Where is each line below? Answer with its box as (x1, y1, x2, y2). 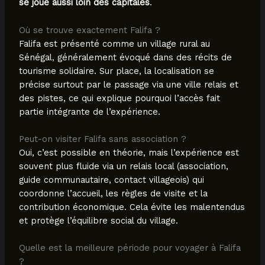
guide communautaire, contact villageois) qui (18, 174, 204, 186)
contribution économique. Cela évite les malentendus (18, 202, 245, 213)
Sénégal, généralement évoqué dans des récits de (18, 51, 232, 63)
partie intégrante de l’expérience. (18, 106, 160, 117)
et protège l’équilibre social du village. (18, 215, 178, 227)
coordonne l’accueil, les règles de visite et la (18, 188, 208, 199)
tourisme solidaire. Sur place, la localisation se (18, 65, 214, 76)
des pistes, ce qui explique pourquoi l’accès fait (18, 92, 220, 104)
